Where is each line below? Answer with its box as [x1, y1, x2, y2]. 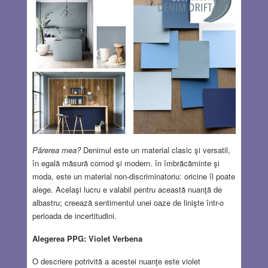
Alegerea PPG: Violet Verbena [32, 232, 142, 244]
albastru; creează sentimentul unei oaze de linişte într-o [32, 196, 224, 208]
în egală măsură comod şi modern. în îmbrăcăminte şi [32, 157, 220, 169]
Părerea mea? [32, 144, 81, 156]
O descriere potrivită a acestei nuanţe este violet [32, 255, 200, 267]
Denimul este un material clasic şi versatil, [80, 144, 230, 156]
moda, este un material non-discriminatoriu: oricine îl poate [32, 170, 235, 182]
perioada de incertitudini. [32, 209, 117, 221]
